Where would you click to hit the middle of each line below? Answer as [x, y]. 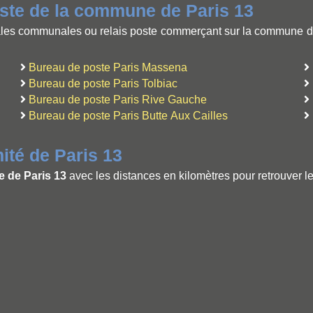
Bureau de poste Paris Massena [108, 67]
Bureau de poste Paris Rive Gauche [118, 99]
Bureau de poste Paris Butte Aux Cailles [129, 115]
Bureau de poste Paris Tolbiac [103, 83]
